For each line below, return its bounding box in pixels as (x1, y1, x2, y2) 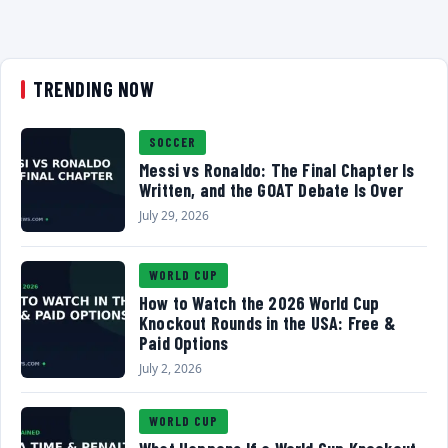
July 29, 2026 (139, 206, 209, 224)
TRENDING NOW (33, 77, 154, 102)
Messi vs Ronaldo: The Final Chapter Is (139, 159, 415, 182)
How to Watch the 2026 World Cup (139, 292, 380, 315)
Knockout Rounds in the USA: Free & (139, 312, 395, 335)
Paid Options (139, 332, 229, 355)
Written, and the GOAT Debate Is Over (139, 179, 404, 202)
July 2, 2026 (139, 359, 202, 377)
